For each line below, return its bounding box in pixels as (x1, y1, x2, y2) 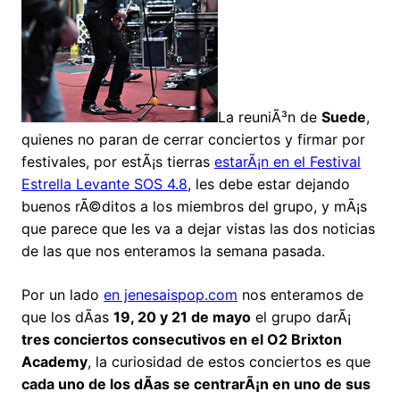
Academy (21, 353, 87, 371)
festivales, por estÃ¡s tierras (21, 153, 214, 171)
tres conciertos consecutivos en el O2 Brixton (21, 330, 342, 349)
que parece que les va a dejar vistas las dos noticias (21, 220, 375, 238)
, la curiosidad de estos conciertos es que (87, 353, 371, 371)
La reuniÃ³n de (218, 108, 321, 127)
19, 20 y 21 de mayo (113, 308, 251, 327)
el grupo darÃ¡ (251, 308, 351, 327)
